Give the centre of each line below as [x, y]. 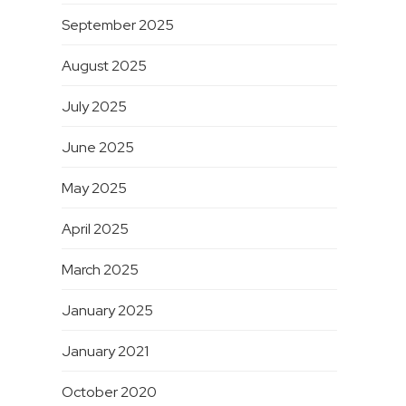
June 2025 [97, 148]
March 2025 [100, 270]
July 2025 [94, 107]
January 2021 [105, 352]
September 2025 [117, 25]
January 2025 [107, 311]
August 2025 [104, 66]
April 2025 [95, 229]
